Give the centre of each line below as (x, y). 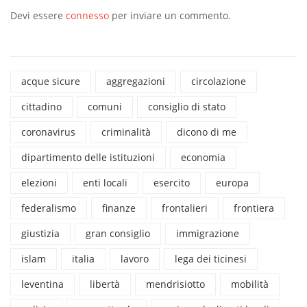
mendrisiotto (175, 284)
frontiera (254, 208)
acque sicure (51, 82)
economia (203, 158)
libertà (105, 284)
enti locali (105, 183)
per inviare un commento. (170, 16)
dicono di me (207, 132)
